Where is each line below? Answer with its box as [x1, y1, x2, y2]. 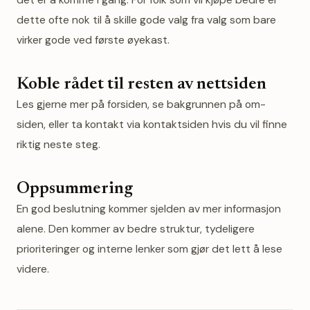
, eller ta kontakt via [44, 117, 143, 131]
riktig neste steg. [17, 137, 100, 152]
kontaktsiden [143, 117, 209, 131]
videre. [17, 262, 49, 276]
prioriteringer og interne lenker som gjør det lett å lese [17, 241, 282, 256]
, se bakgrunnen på [147, 97, 245, 111]
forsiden [107, 97, 147, 111]
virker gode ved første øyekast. [17, 33, 170, 47]
